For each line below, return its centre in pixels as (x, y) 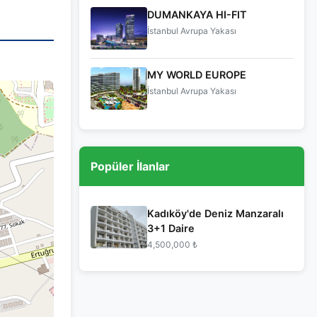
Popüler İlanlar (130, 166)
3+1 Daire (171, 228)
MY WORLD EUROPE (197, 75)
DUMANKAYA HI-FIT (197, 15)
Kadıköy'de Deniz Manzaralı (215, 213)
